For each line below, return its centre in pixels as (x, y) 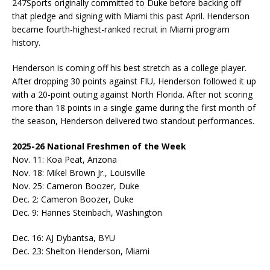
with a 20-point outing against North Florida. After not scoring (132, 95)
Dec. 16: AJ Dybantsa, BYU (64, 238)
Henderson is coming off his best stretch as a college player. (129, 68)
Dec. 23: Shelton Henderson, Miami (81, 251)
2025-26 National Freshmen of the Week (99, 146)
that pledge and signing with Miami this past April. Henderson (131, 16)
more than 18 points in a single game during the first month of (134, 108)
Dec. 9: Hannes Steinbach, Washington (87, 213)
